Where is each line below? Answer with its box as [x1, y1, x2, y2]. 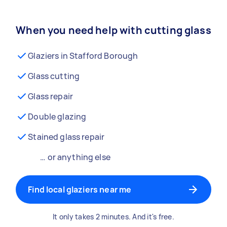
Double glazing [28, 111, 87, 122]
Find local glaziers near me [28, 184, 132, 195]
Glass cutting [28, 70, 80, 82]
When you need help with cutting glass [16, 23, 211, 37]
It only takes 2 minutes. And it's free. [53, 212, 174, 221]
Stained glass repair [28, 131, 105, 142]
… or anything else [40, 152, 110, 163]
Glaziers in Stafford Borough [28, 50, 138, 61]
